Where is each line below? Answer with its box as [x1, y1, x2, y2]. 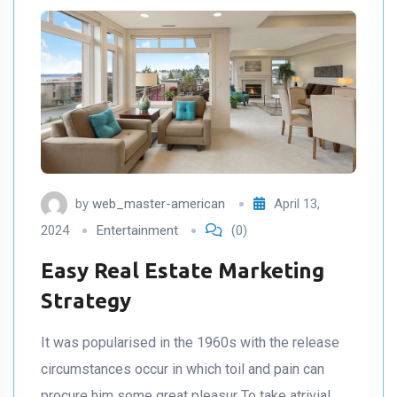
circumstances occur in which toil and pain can [41, 360, 324, 378]
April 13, [274, 195, 320, 212]
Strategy [41, 288, 131, 313]
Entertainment [97, 222, 178, 238]
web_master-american [92, 195, 225, 212]
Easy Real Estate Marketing [41, 258, 324, 283]
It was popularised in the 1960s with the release [41, 333, 339, 351]
